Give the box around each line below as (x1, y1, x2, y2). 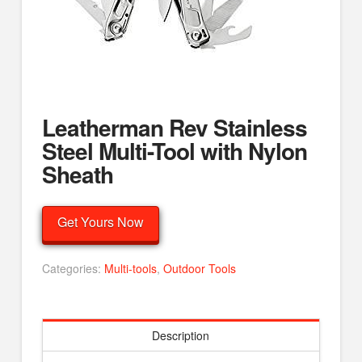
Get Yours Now (57, 212, 144, 231)
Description (152, 326, 210, 343)
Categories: (41, 260, 104, 277)
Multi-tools (103, 260, 157, 277)
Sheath (41, 157, 113, 191)
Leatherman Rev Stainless (41, 110, 308, 144)
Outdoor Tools (162, 260, 236, 277)
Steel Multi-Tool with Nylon (41, 133, 308, 167)
